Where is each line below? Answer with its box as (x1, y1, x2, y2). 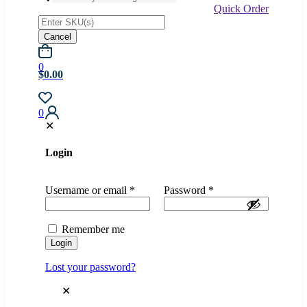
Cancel (44, 31, 71, 42)
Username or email (45, 184, 130, 197)
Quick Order (214, 2, 269, 14)
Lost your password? (45, 261, 136, 273)
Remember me (62, 223, 125, 236)
